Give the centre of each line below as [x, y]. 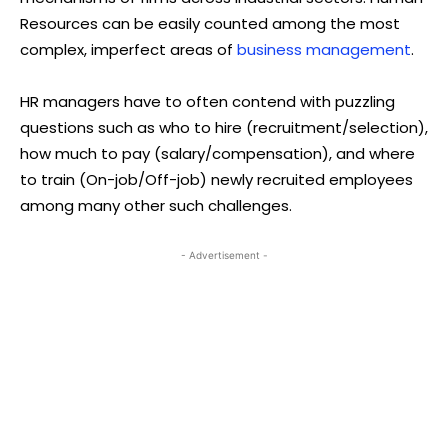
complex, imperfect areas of [128, 49]
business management [324, 49]
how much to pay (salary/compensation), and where [217, 153]
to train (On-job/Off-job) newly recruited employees [216, 179]
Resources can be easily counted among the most [210, 23]
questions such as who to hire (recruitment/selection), [224, 127]
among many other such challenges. [156, 205]
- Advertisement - [224, 254]
